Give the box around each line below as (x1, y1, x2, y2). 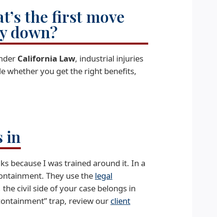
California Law (17, 53, 75, 64)
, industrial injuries (75, 53, 143, 64)
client (110, 195, 130, 206)
